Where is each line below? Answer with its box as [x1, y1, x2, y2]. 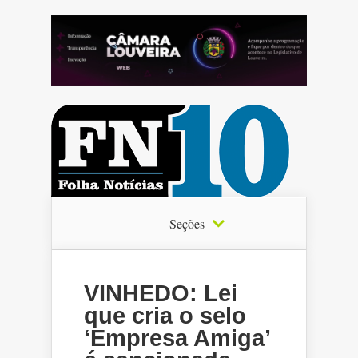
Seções [169, 214, 205, 232]
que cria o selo [84, 302, 246, 328]
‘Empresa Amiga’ [84, 324, 269, 351]
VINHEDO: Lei [84, 280, 237, 306]
